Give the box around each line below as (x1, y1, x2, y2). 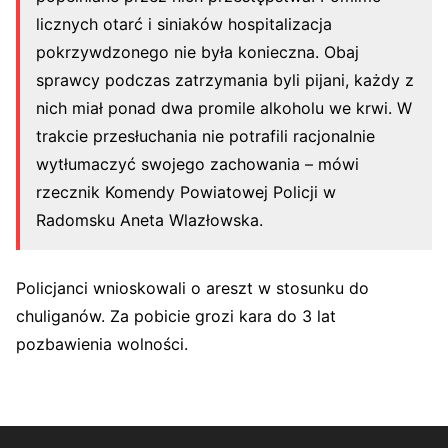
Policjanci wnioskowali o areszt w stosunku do (16, 277, 369, 298)
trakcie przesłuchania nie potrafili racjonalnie (36, 125, 375, 146)
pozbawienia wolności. (16, 333, 188, 354)
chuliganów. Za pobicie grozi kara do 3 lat (16, 305, 336, 326)
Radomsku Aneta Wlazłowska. (36, 209, 263, 230)
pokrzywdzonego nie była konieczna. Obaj (36, 41, 359, 62)
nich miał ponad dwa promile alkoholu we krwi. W (36, 97, 412, 118)
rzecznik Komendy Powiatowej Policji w (36, 181, 336, 202)
